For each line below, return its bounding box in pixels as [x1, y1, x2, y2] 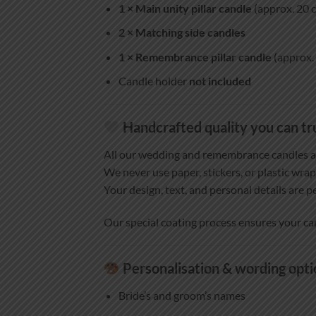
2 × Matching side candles [118, 25, 245, 39]
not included [188, 74, 251, 88]
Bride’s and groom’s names [118, 288, 245, 302]
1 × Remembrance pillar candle [118, 49, 272, 63]
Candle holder [118, 74, 189, 88]
